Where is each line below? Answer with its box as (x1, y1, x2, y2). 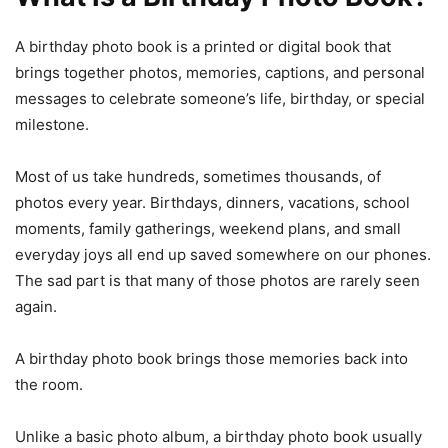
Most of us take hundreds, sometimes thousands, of (15, 166, 381, 186)
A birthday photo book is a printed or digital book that (15, 36, 391, 56)
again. (15, 296, 57, 316)
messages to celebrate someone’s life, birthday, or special (15, 88, 425, 108)
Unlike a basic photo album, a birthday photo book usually (15, 426, 422, 446)
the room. (15, 374, 83, 394)
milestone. (15, 114, 89, 134)
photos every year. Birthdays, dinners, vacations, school (15, 192, 410, 212)
